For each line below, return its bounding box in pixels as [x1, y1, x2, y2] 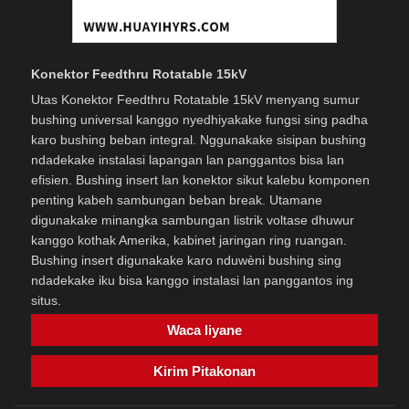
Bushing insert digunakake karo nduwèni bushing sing [31, 253, 341, 268]
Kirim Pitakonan [153, 362, 256, 379]
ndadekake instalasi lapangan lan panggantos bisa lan [31, 152, 344, 168]
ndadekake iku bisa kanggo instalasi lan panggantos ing [31, 273, 353, 288]
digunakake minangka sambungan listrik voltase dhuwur [31, 213, 354, 228]
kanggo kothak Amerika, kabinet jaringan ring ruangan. [31, 233, 347, 248]
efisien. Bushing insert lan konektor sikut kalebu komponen [31, 173, 370, 188]
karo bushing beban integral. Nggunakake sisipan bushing [31, 132, 366, 148]
